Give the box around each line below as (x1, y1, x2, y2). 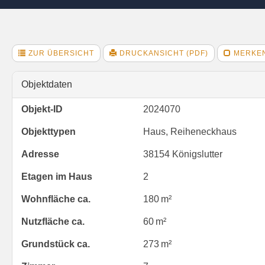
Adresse (21, 149, 59, 160)
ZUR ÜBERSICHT (26, 49, 94, 58)
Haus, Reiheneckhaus (143, 127, 237, 137)
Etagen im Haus (21, 172, 92, 182)
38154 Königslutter (143, 149, 222, 160)
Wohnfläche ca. (21, 194, 91, 205)
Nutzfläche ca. (21, 216, 85, 227)
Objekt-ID (21, 104, 63, 115)
